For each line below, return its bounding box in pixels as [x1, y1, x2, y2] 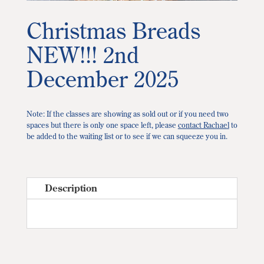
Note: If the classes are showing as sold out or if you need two [26, 108, 229, 118]
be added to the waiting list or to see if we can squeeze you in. [26, 131, 227, 141]
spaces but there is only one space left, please [26, 120, 178, 130]
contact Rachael [177, 120, 229, 130]
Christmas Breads [26, 15, 200, 45]
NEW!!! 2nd [26, 39, 139, 69]
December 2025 [26, 64, 179, 93]
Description [44, 181, 97, 194]
